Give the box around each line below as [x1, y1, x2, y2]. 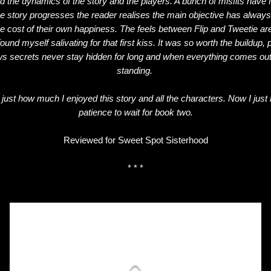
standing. [116, 65, 155, 76]
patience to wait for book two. [78, 106, 193, 117]
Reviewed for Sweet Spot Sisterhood [63, 134, 208, 145]
